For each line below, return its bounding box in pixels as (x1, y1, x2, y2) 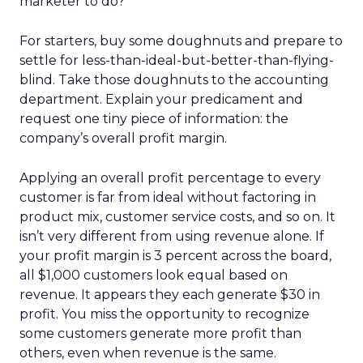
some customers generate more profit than (19, 326, 301, 341)
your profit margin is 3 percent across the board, (19, 248, 331, 263)
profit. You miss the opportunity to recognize (19, 306, 310, 322)
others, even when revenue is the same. (19, 345, 276, 361)
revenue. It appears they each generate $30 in (19, 287, 320, 302)
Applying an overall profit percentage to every (19, 170, 321, 186)
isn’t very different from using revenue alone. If (19, 228, 324, 244)
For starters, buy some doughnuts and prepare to (19, 33, 343, 49)
